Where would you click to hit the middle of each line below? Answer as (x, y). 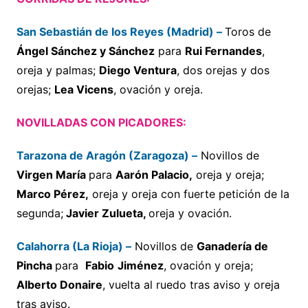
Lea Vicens (84, 89)
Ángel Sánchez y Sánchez (85, 51)
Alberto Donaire (59, 284)
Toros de (247, 31)
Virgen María (52, 174)
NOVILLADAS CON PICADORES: (101, 122)
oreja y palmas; (57, 70)
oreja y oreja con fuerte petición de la (189, 194)
